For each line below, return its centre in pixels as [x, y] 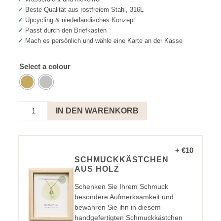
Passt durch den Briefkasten [66, 31]
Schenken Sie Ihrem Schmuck [121, 187]
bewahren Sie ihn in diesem [117, 207]
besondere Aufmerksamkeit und [124, 197]
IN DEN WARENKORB [97, 111]
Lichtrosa [32, 127]
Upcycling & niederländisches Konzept [80, 20]
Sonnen [29, 116]
